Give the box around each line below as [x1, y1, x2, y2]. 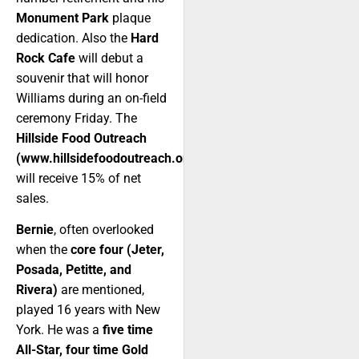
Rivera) [16, 282, 61, 298]
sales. [16, 191, 49, 207]
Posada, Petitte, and [16, 262, 131, 278]
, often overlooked [54, 222, 154, 238]
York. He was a [16, 322, 103, 338]
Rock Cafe [16, 50, 75, 67]
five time [103, 322, 153, 338]
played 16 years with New [16, 302, 160, 318]
